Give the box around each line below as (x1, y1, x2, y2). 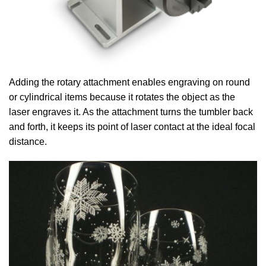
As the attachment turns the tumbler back (83, 106, 253, 117)
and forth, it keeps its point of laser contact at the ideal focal (9, 121, 255, 132)
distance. (9, 136, 47, 147)
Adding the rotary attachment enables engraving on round (9, 77, 250, 87)
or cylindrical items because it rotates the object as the (9, 91, 235, 102)
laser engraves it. (9, 106, 83, 117)
